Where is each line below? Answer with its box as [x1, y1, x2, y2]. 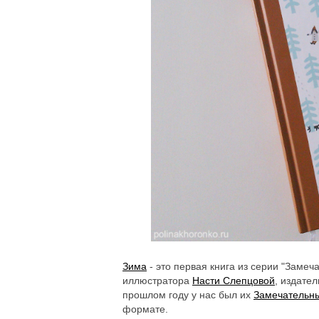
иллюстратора [122, 274, 192, 286]
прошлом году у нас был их [122, 288, 253, 300]
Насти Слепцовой [192, 274, 275, 286]
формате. [122, 303, 168, 315]
